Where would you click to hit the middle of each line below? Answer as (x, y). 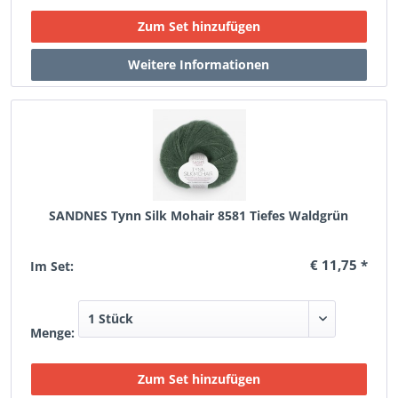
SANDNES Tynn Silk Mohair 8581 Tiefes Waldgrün (199, 215)
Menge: (53, 333)
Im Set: (52, 266)
